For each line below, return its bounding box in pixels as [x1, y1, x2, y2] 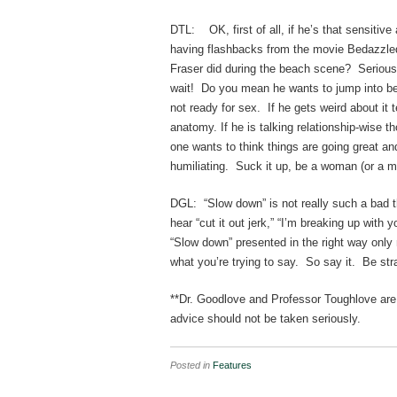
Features [213, 360, 252, 370]
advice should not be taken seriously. [170, 312, 361, 325]
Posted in [170, 360, 213, 370]
